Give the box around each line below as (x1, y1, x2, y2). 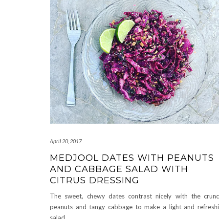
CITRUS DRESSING (50, 175, 139, 186)
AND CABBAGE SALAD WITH (50, 164, 188, 175)
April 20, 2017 (50, 138, 82, 145)
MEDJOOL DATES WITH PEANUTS (50, 153, 214, 164)
